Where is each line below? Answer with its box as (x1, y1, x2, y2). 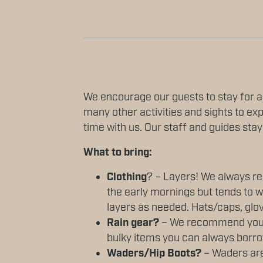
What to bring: (83, 146, 154, 160)
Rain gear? (107, 216, 159, 231)
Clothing (107, 170, 147, 185)
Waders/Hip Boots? (107, 247, 201, 261)
